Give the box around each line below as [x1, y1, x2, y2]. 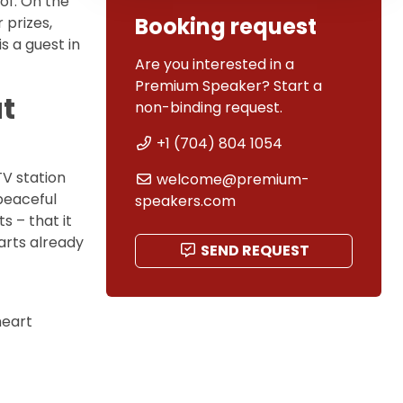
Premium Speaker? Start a [135, 75, 322, 96]
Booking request [135, 11, 317, 41]
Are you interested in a [135, 53, 294, 75]
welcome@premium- [157, 168, 309, 190]
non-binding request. [135, 96, 282, 118]
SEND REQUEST [200, 239, 309, 261]
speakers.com [135, 190, 236, 211]
